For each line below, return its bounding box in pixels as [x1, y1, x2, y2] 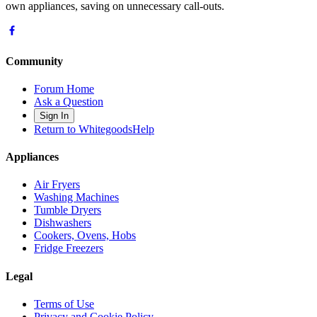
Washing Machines [34, 191, 119, 204]
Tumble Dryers [34, 204, 101, 217]
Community [6, 54, 63, 67]
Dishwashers [34, 217, 91, 229]
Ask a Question [34, 95, 103, 108]
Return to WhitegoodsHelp [34, 122, 154, 135]
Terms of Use [34, 297, 94, 310]
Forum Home [34, 82, 94, 95]
